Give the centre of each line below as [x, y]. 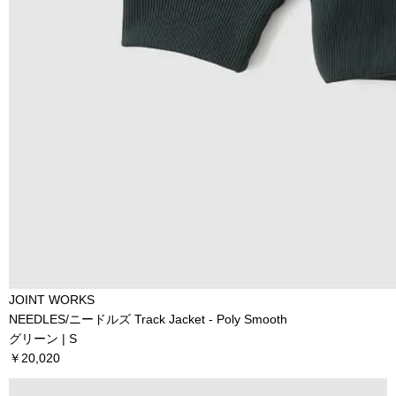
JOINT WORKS [52, 299]
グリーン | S [43, 338]
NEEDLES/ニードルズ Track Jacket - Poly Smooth [148, 319]
